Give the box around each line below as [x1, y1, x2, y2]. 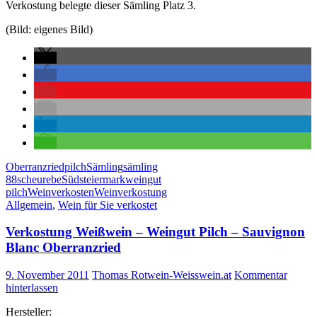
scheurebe [17, 173, 62, 185]
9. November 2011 [6, 269, 89, 281]
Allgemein [6, 198, 52, 211]
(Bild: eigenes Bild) [6, 23, 93, 35]
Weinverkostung [94, 185, 167, 198]
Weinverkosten [28, 185, 94, 198]
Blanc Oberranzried [6, 240, 121, 255]
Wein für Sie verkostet [58, 198, 157, 211]
